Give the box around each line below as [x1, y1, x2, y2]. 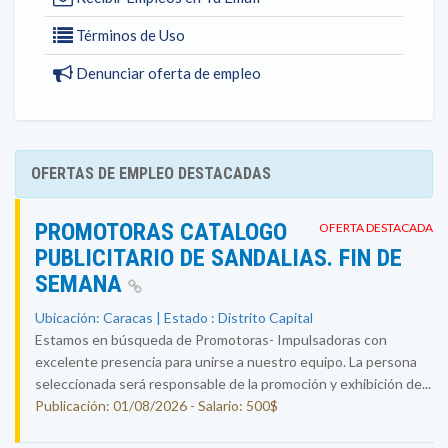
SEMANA [35, 270, 128, 298]
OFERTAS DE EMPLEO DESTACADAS [31, 164, 271, 183]
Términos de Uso [73, 26, 185, 44]
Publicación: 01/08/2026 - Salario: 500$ [35, 397, 278, 414]
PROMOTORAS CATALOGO [35, 218, 287, 246]
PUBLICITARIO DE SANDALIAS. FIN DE [35, 244, 402, 272]
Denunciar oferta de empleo [73, 64, 261, 82]
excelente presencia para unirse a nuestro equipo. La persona [35, 353, 417, 370]
